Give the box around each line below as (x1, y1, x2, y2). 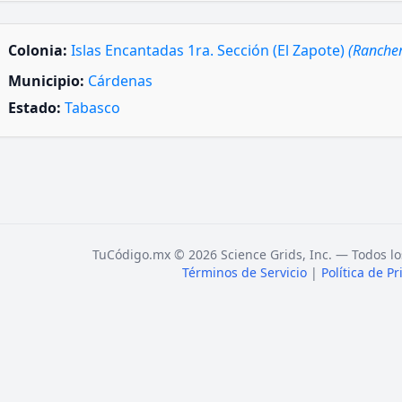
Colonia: (8, 40, 67, 61)
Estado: (8, 97, 61, 118)
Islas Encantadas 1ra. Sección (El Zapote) (71, 40, 348, 61)
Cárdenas (88, 71, 153, 92)
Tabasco (65, 97, 120, 118)
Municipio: (8, 71, 84, 92)
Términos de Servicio (182, 263, 307, 281)
